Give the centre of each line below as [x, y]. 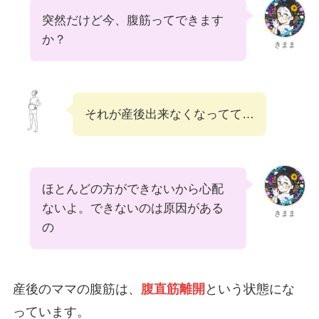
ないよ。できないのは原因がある [132, 209]
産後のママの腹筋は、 [77, 289]
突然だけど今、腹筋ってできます [132, 21]
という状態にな [250, 289]
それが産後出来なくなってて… [169, 115]
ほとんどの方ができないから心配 [132, 189]
